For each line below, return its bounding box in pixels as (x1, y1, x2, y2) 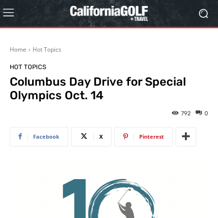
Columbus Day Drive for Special (10, 75, 186, 89)
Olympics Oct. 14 (10, 89, 104, 102)
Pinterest (139, 132, 164, 140)
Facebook (33, 132, 59, 140)
